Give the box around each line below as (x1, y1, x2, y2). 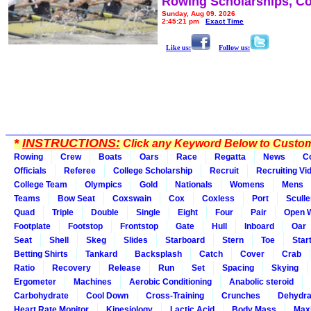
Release (108, 263, 141, 273)
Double (91, 208, 119, 217)
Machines (74, 277, 112, 287)
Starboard (165, 235, 205, 245)
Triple (52, 208, 74, 217)
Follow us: (219, 44, 250, 51)
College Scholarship (113, 166, 192, 176)
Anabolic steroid (229, 277, 294, 287)
